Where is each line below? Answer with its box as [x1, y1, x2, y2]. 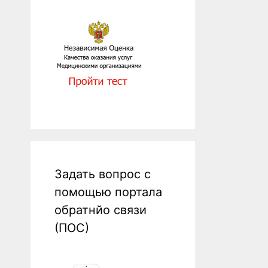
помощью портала [54, 184, 162, 199]
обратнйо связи [54, 202, 147, 217]
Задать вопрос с [54, 166, 151, 181]
